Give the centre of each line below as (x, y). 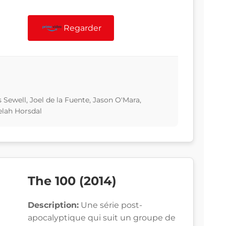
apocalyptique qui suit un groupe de (102, 218)
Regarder (83, 28)
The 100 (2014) (72, 181)
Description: (53, 205)
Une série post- (110, 205)
